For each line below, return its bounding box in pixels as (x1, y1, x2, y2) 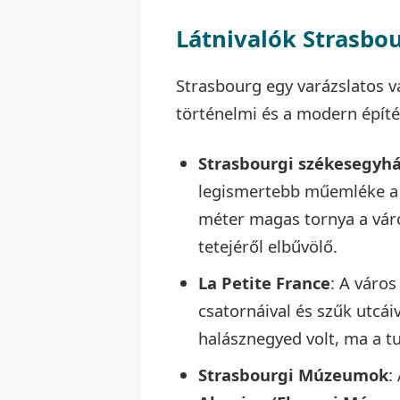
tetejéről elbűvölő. (198, 234, 337, 257)
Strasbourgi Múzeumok (198, 362, 388, 386)
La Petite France (198, 271, 330, 294)
